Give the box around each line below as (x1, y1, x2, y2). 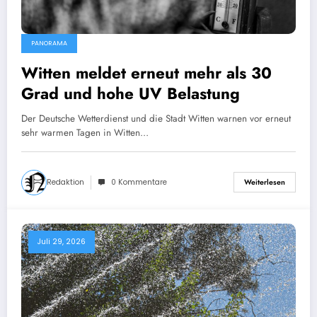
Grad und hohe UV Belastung (21, 81, 240, 105)
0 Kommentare (111, 176, 167, 188)
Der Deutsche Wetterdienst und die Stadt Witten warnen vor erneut (21, 111, 291, 125)
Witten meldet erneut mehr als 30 (21, 61, 272, 84)
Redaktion (47, 176, 84, 188)
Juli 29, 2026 (38, 236, 86, 247)
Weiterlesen (244, 177, 285, 188)
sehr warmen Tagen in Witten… (21, 125, 149, 139)
